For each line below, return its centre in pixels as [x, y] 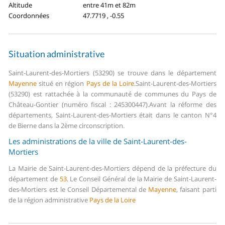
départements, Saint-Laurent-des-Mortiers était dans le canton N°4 [113, 115]
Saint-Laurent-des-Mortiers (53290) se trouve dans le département [113, 73]
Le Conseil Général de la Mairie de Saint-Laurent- [142, 179]
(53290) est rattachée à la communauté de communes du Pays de [113, 94]
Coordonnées [29, 16]
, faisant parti [196, 190]
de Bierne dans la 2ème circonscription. [67, 126]
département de [34, 179]
